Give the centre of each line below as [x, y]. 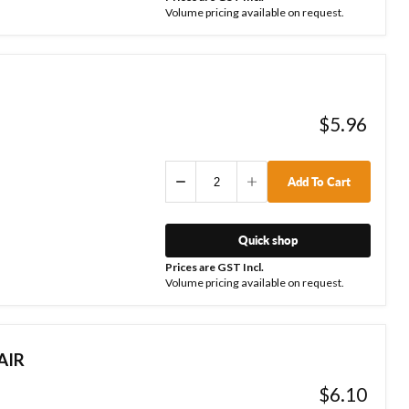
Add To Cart [319, 181]
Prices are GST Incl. [214, 267]
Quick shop [267, 240]
